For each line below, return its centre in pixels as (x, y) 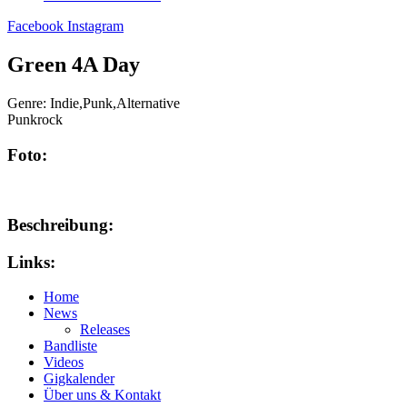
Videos (64, 362)
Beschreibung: (60, 224)
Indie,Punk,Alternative (115, 103)
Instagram (95, 26)
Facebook (35, 26)
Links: (31, 262)
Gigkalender (79, 379)
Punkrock (35, 119)
